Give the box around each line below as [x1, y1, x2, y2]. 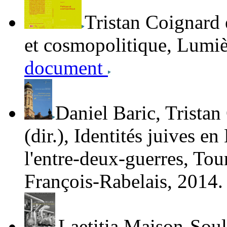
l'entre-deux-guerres [24, 147, 183, 170]
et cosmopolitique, [24, 34, 177, 56]
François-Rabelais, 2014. [24, 170, 223, 193]
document [24, 57, 108, 79]
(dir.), [24, 125, 74, 147]
